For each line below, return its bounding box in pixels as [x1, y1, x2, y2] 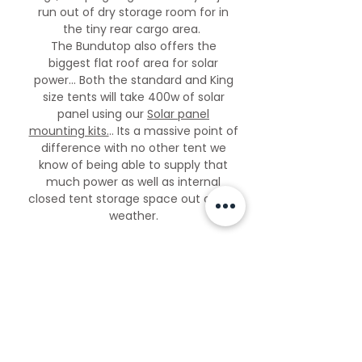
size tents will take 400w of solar [42, 89, 225, 105]
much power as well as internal [46, 174, 221, 190]
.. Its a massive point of [108, 123, 238, 139]
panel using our [57, 106, 147, 122]
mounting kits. [28, 123, 109, 139]
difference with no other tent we [40, 140, 226, 156]
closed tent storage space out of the [28, 191, 238, 207]
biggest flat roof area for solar [48, 55, 218, 71]
